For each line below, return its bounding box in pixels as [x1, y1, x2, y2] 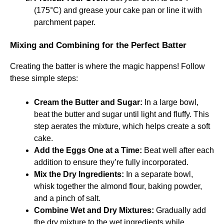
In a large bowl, [142, 98, 198, 106]
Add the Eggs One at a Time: [34, 146, 142, 154]
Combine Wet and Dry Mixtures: [34, 206, 154, 214]
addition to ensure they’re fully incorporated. [34, 158, 188, 166]
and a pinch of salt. [34, 194, 100, 202]
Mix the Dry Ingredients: [34, 170, 124, 178]
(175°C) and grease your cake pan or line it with [34, 6, 202, 14]
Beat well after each [142, 146, 214, 154]
